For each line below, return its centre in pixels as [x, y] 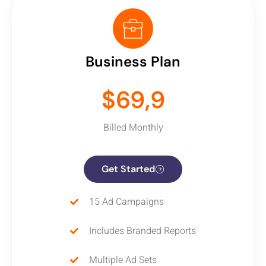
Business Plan [133, 62]
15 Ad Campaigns [127, 202]
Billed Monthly [133, 128]
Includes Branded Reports [143, 231]
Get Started [128, 169]
